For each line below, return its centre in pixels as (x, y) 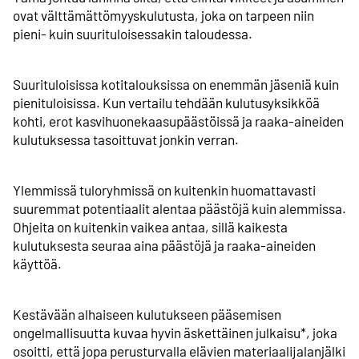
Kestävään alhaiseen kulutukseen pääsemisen (147, 315)
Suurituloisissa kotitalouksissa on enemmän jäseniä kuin (176, 84)
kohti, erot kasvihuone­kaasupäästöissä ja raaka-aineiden (178, 121)
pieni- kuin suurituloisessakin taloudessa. (133, 33)
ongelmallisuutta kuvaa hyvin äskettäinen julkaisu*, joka (175, 333)
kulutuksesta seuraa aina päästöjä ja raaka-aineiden (164, 246)
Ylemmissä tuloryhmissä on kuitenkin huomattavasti (164, 190)
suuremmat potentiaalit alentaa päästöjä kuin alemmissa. (179, 209)
